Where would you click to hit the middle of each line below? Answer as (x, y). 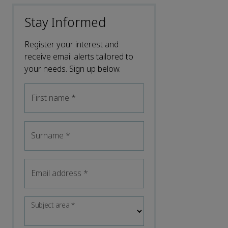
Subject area (51, 205)
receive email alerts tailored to (79, 56)
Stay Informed (65, 23)
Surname (48, 135)
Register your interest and (72, 44)
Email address (57, 173)
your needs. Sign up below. (73, 69)
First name (51, 98)
